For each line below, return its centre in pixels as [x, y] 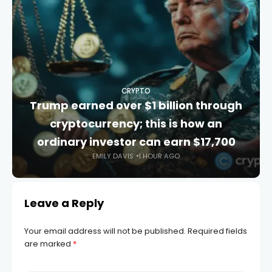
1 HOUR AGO [159, 156]
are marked [49, 243]
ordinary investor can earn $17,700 [136, 141]
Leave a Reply [64, 203]
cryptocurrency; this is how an [136, 123]
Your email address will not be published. [105, 231]
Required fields [217, 231]
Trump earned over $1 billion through [136, 105]
